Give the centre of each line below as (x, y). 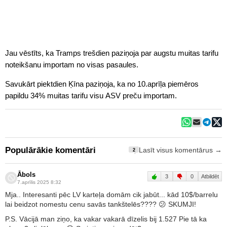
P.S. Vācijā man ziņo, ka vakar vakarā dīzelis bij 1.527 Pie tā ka (106, 219)
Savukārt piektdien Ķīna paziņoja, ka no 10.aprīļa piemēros (102, 84)
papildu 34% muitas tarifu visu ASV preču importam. (91, 95)
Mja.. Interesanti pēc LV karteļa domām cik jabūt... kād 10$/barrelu (111, 194)
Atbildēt (210, 176)
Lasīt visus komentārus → (180, 150)
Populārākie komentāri (50, 150)
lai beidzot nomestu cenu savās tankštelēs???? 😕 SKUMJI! (101, 204)
